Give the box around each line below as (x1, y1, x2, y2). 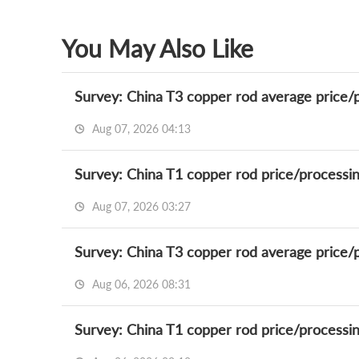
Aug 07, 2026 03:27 (89, 200, 191, 213)
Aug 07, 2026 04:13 (89, 122, 191, 135)
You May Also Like (62, 34, 253, 63)
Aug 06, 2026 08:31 (89, 277, 191, 291)
